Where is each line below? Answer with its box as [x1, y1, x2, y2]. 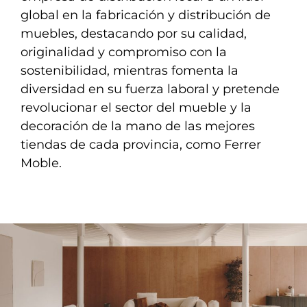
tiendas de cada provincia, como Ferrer [21, 136, 261, 152]
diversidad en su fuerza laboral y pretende [21, 81, 280, 97]
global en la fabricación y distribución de [21, 7, 271, 23]
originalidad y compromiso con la [21, 44, 227, 60]
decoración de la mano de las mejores [21, 118, 255, 134]
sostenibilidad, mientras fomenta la [21, 62, 238, 78]
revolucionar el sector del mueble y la [21, 99, 251, 115]
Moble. [21, 155, 62, 171]
